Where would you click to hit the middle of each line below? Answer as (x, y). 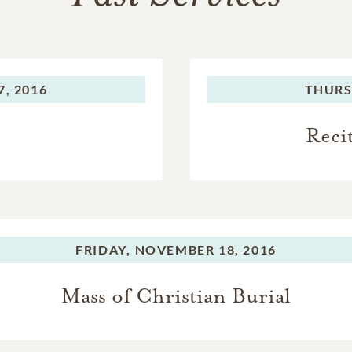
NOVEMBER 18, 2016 (205, 249)
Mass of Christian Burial (176, 295)
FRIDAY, (103, 249)
